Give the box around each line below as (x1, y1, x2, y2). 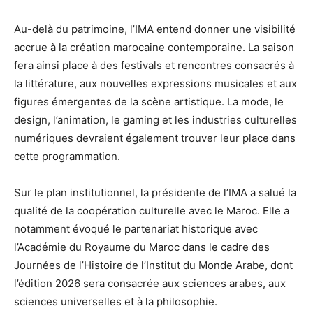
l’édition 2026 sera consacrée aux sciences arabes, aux (14, 276, 286, 290)
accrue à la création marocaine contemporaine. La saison (14, 40, 294, 54)
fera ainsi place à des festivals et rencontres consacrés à (14, 58, 294, 72)
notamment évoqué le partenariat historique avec (14, 221, 258, 235)
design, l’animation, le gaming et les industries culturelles (14, 112, 297, 126)
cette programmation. (14, 149, 120, 163)
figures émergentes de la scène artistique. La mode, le (14, 94, 284, 108)
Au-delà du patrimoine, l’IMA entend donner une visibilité (14, 22, 296, 36)
